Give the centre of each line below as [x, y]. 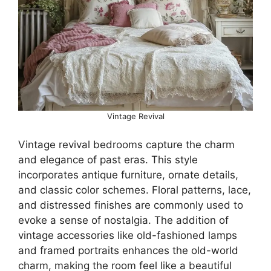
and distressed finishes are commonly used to [131, 205]
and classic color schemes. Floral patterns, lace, [135, 190]
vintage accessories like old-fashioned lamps [128, 235]
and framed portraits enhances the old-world [128, 250]
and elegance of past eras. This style [108, 160]
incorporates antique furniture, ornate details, [128, 175]
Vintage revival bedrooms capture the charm [126, 145]
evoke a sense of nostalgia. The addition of [123, 220]
